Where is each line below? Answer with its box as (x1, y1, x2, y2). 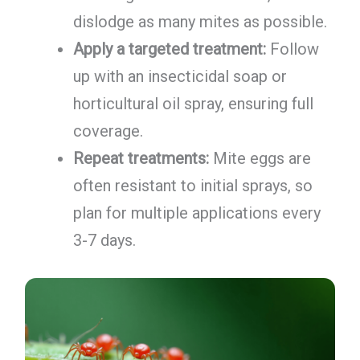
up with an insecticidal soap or (72, 67, 287, 87)
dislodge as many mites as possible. (72, 12, 327, 32)
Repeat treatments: (72, 149, 209, 169)
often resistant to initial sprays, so (72, 176, 313, 196)
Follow (265, 39, 319, 59)
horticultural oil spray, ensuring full (72, 94, 313, 114)
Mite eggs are (208, 149, 311, 169)
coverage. (72, 121, 143, 141)
